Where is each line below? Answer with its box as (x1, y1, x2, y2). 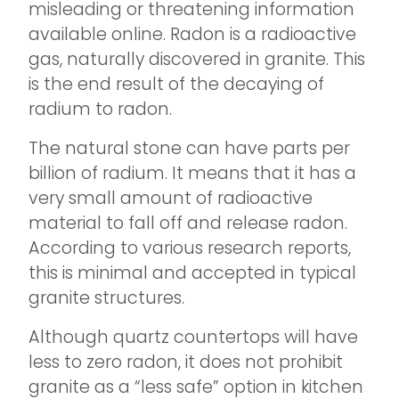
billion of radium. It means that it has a (28, 160, 356, 185)
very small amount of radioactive (28, 185, 313, 210)
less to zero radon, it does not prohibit (28, 349, 343, 374)
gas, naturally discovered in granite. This (28, 46, 365, 71)
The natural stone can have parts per (28, 135, 350, 160)
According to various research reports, (28, 235, 351, 260)
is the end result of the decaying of (28, 71, 324, 96)
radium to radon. (28, 96, 172, 121)
